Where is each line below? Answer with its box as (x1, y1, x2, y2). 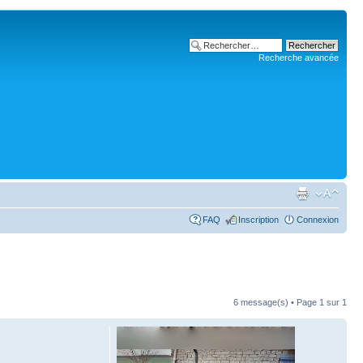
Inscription (238, 215, 279, 224)
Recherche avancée (258, 53, 339, 62)
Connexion (297, 215, 339, 224)
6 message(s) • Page (233, 297, 319, 307)
